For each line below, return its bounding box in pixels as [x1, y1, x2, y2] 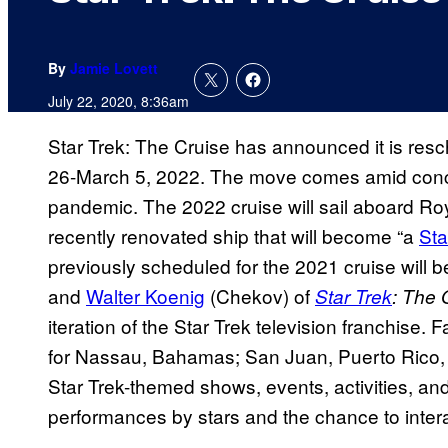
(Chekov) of [205, 282, 310, 310]
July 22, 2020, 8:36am [48, 91, 189, 112]
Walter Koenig [86, 282, 205, 310]
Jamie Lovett [70, 58, 158, 79]
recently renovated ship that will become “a [48, 222, 419, 250]
